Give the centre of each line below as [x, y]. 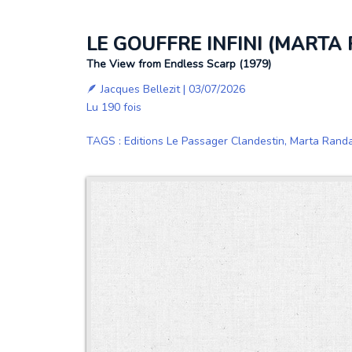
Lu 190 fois [114, 107]
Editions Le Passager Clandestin [204, 141]
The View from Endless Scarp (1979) [178, 64]
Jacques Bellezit [140, 89]
